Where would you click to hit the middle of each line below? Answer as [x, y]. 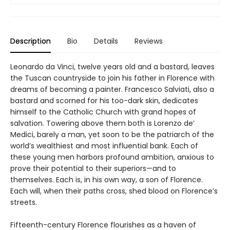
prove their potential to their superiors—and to [93, 168]
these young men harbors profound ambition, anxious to [112, 157]
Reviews [149, 41]
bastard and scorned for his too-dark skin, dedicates [104, 100]
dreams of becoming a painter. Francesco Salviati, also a [112, 89]
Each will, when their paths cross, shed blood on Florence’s [114, 191]
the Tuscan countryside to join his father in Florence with [112, 78]
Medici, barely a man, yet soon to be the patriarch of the [112, 134]
